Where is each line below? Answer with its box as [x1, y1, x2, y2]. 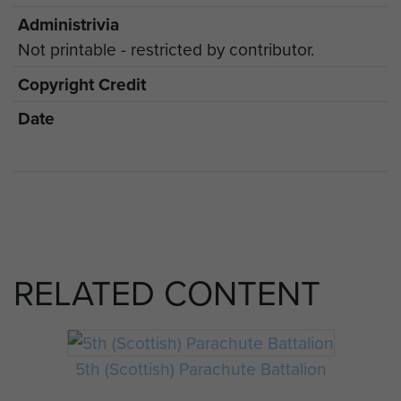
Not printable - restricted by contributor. [17, 37, 314, 62]
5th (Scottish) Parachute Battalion [74, 355, 327, 380]
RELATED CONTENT [13, 269, 320, 317]
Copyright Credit [17, 71, 146, 97]
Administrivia [17, 12, 119, 38]
